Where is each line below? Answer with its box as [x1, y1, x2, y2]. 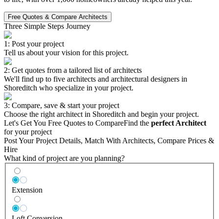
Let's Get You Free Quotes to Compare [4, 118, 124, 127]
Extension [12, 186, 43, 195]
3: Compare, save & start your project [4, 101, 119, 109]
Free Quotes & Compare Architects [8, 13, 108, 21]
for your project [4, 127, 52, 136]
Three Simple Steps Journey [4, 22, 90, 30]
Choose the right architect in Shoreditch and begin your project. [4, 109, 199, 118]
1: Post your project [4, 39, 64, 48]
